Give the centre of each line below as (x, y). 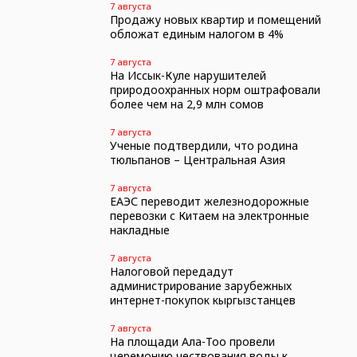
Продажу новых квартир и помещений (215, 20)
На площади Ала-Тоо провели (192, 341)
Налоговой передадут (171, 271)
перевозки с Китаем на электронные (209, 216)
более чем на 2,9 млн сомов (186, 104)
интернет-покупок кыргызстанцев (202, 300)
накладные (139, 230)
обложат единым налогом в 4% (196, 34)
